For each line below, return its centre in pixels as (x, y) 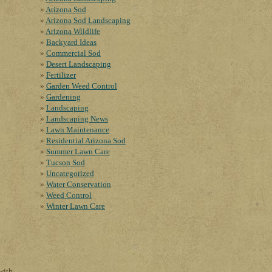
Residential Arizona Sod (86, 141)
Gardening (63, 97)
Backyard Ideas (71, 42)
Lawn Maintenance (78, 130)
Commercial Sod (73, 53)
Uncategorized (70, 173)
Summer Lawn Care (78, 151)
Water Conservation (79, 184)
